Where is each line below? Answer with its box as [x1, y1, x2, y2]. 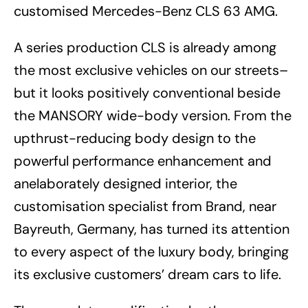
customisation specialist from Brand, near [14, 197, 276, 216]
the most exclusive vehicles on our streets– [14, 61, 288, 80]
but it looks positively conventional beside [14, 84, 280, 102]
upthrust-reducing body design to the [14, 129, 256, 148]
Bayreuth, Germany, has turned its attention [14, 220, 289, 239]
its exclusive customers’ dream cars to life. [14, 265, 281, 284]
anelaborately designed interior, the [14, 175, 237, 193]
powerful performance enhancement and [14, 152, 272, 170]
